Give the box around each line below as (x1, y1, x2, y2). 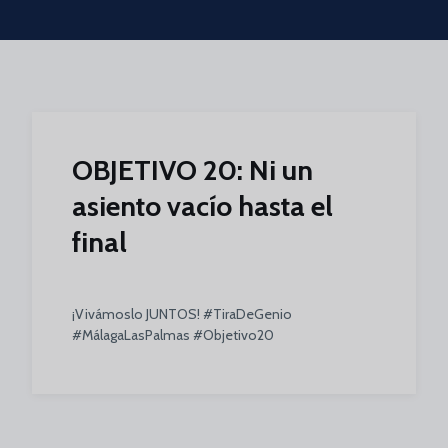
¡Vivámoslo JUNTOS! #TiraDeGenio (72, 305, 292, 323)
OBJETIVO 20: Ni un (72, 153, 313, 187)
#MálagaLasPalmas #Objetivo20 (72, 326, 274, 344)
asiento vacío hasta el (72, 189, 333, 223)
